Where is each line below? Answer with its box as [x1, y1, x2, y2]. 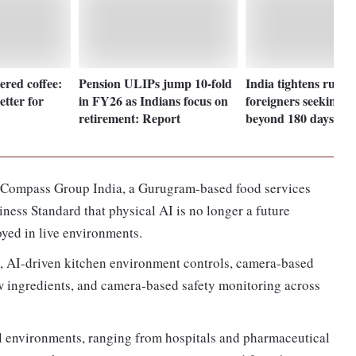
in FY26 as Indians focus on [79, 91, 229, 110]
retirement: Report [79, 108, 181, 127]
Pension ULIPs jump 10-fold [79, 73, 233, 92]
